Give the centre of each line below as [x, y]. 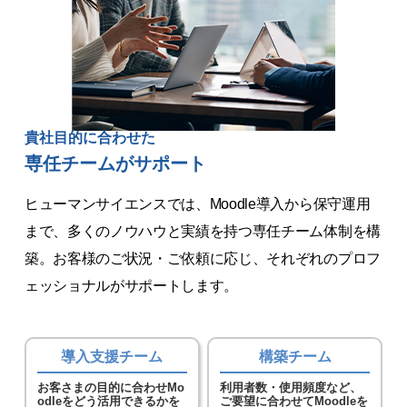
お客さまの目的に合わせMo [110, 387]
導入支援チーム [112, 356]
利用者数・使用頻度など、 [290, 387]
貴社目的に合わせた [89, 137]
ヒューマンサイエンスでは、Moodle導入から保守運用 [197, 203]
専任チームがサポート [115, 163]
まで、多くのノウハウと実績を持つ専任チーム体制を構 [202, 231]
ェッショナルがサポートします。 [131, 285]
